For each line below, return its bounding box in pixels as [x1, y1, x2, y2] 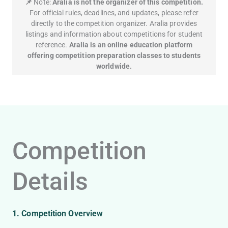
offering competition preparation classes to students [27, 51, 201, 60]
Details [12, 167, 88, 196]
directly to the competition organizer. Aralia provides [31, 19, 197, 28]
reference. [35, 41, 69, 49]
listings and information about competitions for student [25, 30, 203, 39]
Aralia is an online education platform [69, 41, 193, 49]
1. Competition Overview [12, 209, 103, 219]
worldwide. [96, 62, 132, 71]
